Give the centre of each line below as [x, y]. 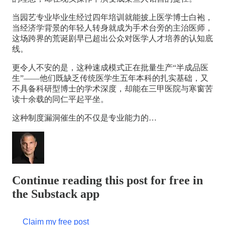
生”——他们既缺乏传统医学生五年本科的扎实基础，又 [110, 78]
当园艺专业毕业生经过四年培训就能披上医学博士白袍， [113, 17]
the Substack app [56, 194]
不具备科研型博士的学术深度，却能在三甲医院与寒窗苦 [113, 88]
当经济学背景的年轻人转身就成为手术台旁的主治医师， [113, 28]
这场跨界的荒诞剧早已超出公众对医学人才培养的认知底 [113, 38]
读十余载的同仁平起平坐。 [60, 99]
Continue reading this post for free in [107, 180]
